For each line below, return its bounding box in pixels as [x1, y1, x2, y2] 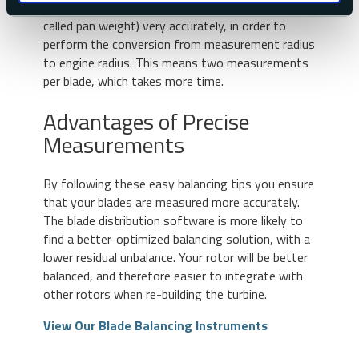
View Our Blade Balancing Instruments [43, 315, 268, 335]
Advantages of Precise [43, 103, 249, 139]
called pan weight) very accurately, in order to [43, 16, 286, 36]
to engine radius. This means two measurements [43, 53, 309, 73]
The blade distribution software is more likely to [43, 210, 303, 230]
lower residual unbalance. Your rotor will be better [43, 247, 308, 267]
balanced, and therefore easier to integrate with [43, 265, 303, 285]
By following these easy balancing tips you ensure [43, 173, 314, 193]
